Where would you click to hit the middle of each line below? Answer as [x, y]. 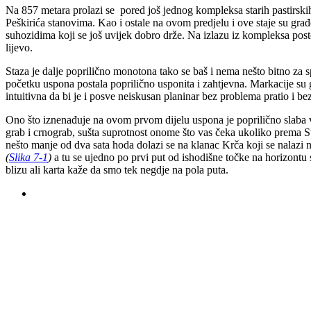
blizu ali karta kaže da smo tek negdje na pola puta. [117, 170]
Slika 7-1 [28, 158]
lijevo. [19, 48]
